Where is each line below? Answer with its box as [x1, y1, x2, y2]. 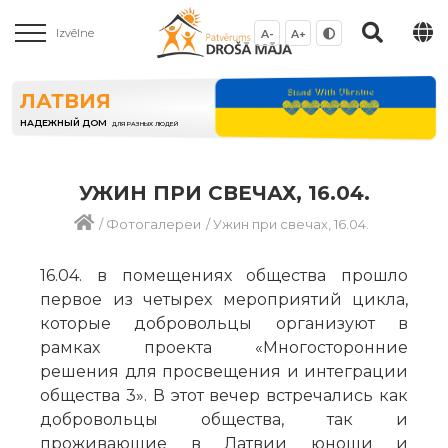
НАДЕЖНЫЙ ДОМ [20, 117, 107, 129]
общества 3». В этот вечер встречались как [40, 385, 408, 405]
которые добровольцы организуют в [40, 313, 408, 333]
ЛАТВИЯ [20, 89, 111, 114]
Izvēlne [56, 26, 95, 40]
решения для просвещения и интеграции [40, 361, 408, 381]
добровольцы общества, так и [40, 409, 408, 429]
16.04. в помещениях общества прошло [40, 265, 408, 285]
